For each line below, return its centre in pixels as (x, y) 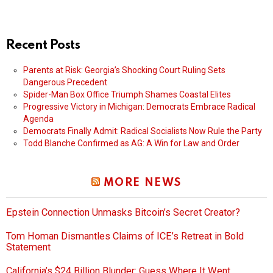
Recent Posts (43, 46)
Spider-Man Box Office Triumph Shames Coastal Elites (127, 95)
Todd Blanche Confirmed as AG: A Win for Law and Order (131, 144)
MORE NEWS (142, 183)
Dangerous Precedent (65, 83)
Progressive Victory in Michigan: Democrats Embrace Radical (139, 107)
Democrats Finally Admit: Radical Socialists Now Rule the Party (143, 131)
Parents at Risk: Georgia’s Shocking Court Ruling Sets (124, 70)
